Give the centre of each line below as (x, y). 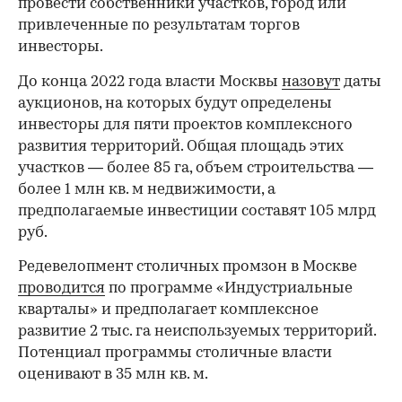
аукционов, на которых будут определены (175, 103)
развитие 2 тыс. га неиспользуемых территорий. (197, 331)
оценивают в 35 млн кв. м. (113, 374)
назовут (311, 82)
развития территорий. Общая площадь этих (181, 146)
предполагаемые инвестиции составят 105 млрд (197, 211)
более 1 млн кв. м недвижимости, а (147, 189)
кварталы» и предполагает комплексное (168, 310)
